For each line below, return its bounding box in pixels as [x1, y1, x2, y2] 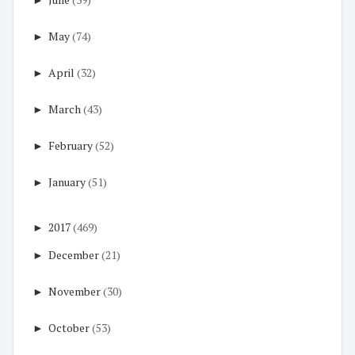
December [48, 247, 99, 263]
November [48, 284, 101, 300]
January [48, 174, 86, 190]
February [48, 138, 93, 154]
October [48, 320, 90, 336]
